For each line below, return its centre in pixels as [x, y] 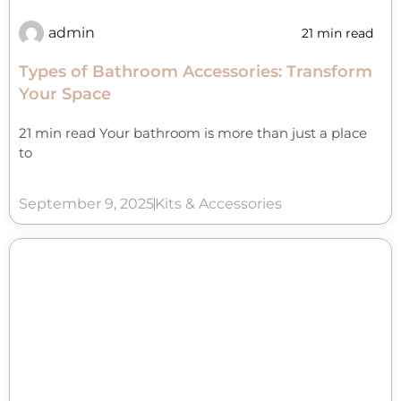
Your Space [65, 94]
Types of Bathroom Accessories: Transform [196, 71]
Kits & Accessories [218, 203]
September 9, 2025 [86, 203]
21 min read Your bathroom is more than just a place [193, 132]
